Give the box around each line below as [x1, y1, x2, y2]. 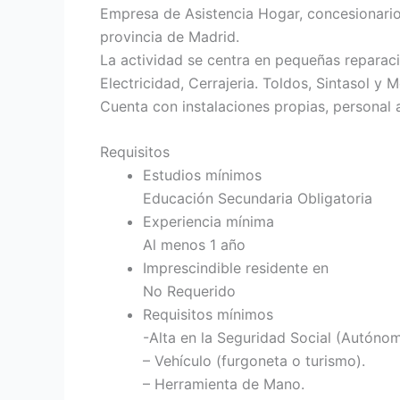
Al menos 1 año [143, 236, 246, 254]
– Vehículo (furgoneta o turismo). [143, 352, 365, 371]
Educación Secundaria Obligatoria [143, 189, 372, 208]
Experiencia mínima [143, 212, 274, 231]
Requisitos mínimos [143, 305, 273, 324]
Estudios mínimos [143, 166, 262, 185]
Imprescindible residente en [143, 259, 329, 278]
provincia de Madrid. [100, 27, 239, 46]
